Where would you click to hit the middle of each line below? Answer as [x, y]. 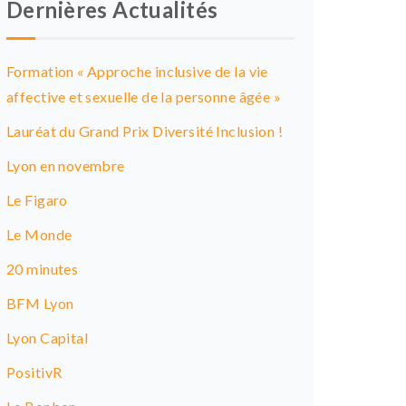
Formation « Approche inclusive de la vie [137, 71]
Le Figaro [37, 200]
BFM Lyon [40, 303]
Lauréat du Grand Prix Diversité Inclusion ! [145, 131]
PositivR [34, 372]
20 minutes [43, 269]
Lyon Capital [48, 338]
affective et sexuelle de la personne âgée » [144, 97]
